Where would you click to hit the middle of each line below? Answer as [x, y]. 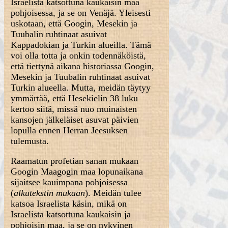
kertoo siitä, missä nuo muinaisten [74, 109]
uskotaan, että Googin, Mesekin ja [74, 23]
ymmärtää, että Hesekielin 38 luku [75, 98]
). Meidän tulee [113, 193]
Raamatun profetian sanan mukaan [75, 161]
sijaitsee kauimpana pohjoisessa [69, 182]
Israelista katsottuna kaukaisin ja [71, 214]
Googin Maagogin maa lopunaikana [77, 172]
